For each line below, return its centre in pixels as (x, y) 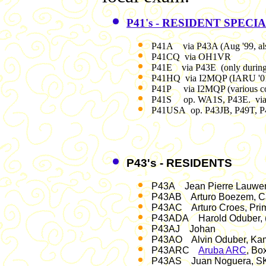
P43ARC (175, 250)
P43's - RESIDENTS (179, 163)
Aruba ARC (222, 250)
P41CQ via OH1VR (191, 56)
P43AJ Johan (185, 229)
